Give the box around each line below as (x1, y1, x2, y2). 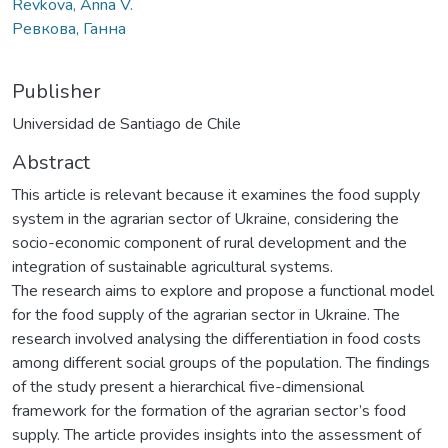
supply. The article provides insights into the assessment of (12, 423, 421, 446)
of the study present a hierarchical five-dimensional (12, 375, 364, 398)
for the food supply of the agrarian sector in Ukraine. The (12, 303, 400, 326)
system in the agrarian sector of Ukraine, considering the (12, 207, 399, 230)
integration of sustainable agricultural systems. (12, 255, 333, 278)
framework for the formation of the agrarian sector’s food (12, 399, 406, 422)
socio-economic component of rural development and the (12, 231, 407, 254)
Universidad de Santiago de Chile (12, 112, 241, 135)
